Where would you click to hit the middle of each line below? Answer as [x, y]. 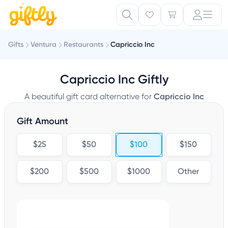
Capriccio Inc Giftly [114, 79]
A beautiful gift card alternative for [89, 96]
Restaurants [83, 45]
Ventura [44, 45]
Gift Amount [42, 121]
